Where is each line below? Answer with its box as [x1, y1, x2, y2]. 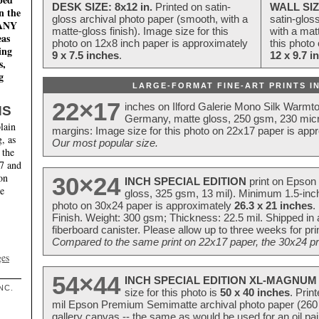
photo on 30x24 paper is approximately [52, 199, 234, 211]
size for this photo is [125, 286, 220, 298]
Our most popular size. [52, 136, 158, 149]
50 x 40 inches [220, 286, 290, 298]
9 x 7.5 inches [52, 48, 119, 61]
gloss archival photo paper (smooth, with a [52, 12, 248, 25]
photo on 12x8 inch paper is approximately [52, 36, 248, 49]
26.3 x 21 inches [234, 199, 313, 211]
